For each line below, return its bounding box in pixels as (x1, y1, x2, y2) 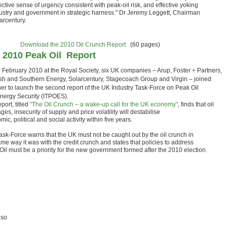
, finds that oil (178, 101, 214, 108)
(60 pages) (126, 41, 160, 48)
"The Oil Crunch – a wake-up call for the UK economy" (30, 101, 178, 108)
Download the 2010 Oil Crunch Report (20, 41, 126, 48)
